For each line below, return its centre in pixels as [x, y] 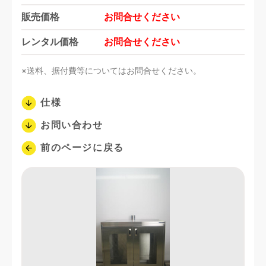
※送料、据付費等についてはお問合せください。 [111, 71]
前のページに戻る [82, 148]
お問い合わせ [72, 125]
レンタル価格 [50, 42]
